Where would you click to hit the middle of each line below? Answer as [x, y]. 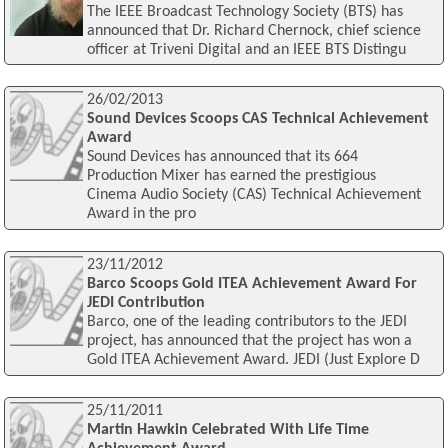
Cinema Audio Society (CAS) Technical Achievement [253, 195]
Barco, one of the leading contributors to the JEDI [246, 322]
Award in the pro [141, 214]
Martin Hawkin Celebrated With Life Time [227, 429]
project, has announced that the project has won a [249, 341]
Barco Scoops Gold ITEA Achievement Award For [251, 284]
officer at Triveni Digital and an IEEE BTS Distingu [246, 49]
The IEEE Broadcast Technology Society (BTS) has [244, 11]
